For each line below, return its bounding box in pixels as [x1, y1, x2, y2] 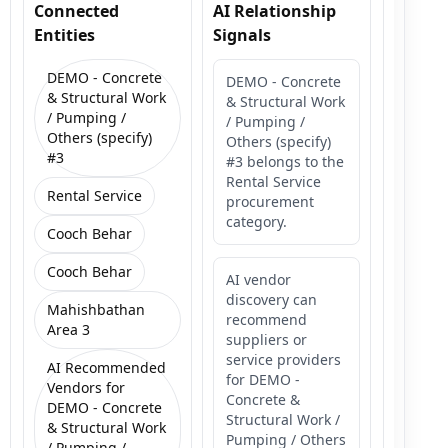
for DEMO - [226, 369, 300, 389]
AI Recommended [47, 357, 166, 377]
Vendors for [47, 377, 125, 397]
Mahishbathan [47, 299, 145, 319]
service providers [226, 349, 341, 369]
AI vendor [226, 269, 291, 289]
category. [226, 211, 287, 231]
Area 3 [47, 319, 90, 339]
